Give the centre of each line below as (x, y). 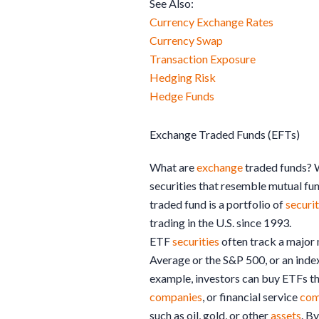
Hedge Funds (182, 95)
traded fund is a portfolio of (218, 204)
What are (173, 167)
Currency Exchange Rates (211, 21)
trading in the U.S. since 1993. (220, 222)
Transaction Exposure (203, 58)
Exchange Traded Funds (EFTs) (225, 134)
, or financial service (251, 296)
